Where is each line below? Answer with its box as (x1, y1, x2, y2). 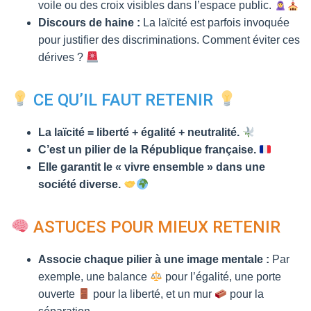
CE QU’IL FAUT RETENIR (29, 90, 218, 110)
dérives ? (38, 51, 86, 63)
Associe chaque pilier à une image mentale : (38, 253, 269, 265)
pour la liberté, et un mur (90, 288, 215, 300)
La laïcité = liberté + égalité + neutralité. (38, 126, 242, 138)
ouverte (38, 288, 78, 300)
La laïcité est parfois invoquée (140, 17, 289, 28)
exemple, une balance (38, 271, 150, 283)
